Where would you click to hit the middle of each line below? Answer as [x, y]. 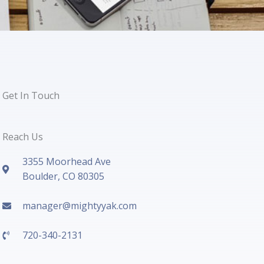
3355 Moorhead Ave [66, 161]
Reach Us [22, 137]
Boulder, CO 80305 [63, 176]
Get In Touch [31, 95]
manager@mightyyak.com [79, 206]
